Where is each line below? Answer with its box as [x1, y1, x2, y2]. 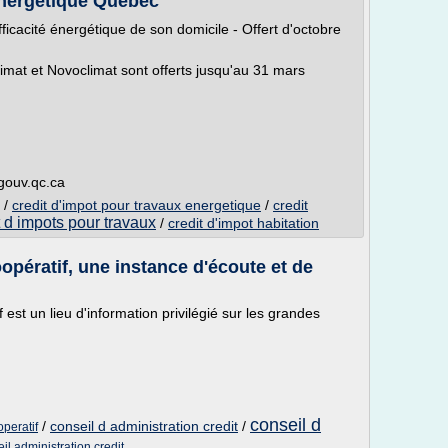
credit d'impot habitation [168, 215, 319, 231]
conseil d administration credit [50, 418, 238, 434]
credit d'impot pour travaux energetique [12, 197, 261, 213]
